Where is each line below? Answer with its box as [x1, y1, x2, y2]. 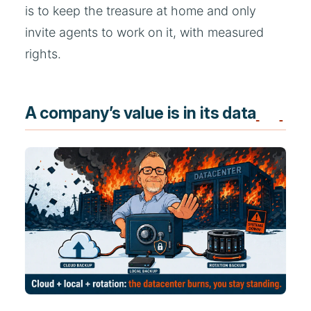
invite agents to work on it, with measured [25, 25, 264, 40]
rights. [25, 47, 61, 62]
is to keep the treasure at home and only [25, 3, 256, 19]
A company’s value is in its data [25, 103, 256, 124]
